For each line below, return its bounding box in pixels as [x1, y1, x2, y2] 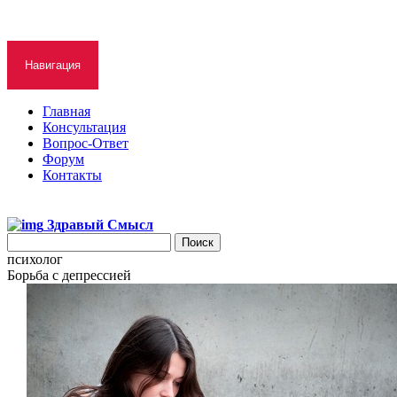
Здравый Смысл [47, 217, 153, 232]
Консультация [43, 120, 126, 135]
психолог [7, 252, 63, 267]
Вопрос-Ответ [43, 136, 128, 151]
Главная [43, 104, 90, 119]
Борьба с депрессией [7, 268, 131, 283]
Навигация [25, 58, 81, 72]
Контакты [43, 167, 102, 183]
